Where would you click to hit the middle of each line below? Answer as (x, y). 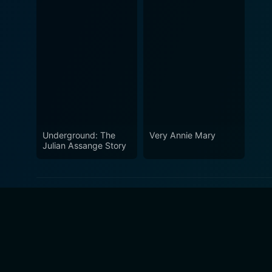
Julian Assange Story (84, 146)
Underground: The (79, 135)
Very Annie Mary (183, 135)
